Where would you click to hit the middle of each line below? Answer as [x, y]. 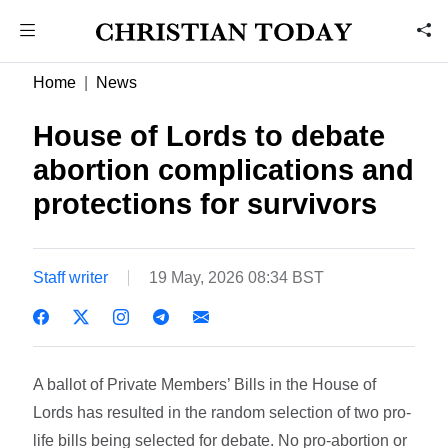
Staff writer [71, 277]
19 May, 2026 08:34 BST [237, 277]
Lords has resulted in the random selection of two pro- [222, 412]
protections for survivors [205, 204]
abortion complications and [224, 170]
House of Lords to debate [209, 136]
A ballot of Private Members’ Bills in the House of [205, 384]
